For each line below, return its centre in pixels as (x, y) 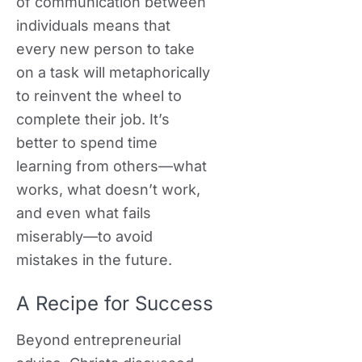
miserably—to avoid (84, 236)
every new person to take (105, 49)
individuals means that (93, 25)
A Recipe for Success (115, 303)
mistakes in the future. (94, 260)
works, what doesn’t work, (108, 189)
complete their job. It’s (93, 119)
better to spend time (87, 143)
